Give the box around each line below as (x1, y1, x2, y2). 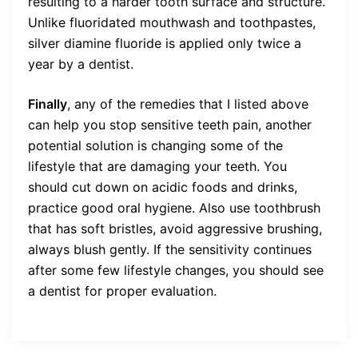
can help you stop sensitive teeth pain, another (28, 116, 312, 133)
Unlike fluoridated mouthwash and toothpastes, (28, 14, 316, 30)
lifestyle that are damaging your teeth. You (28, 157, 287, 174)
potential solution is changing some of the (28, 137, 283, 153)
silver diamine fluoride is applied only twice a (28, 34, 301, 51)
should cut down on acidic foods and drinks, (28, 178, 297, 195)
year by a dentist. (28, 55, 133, 72)
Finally (28, 95, 67, 112)
